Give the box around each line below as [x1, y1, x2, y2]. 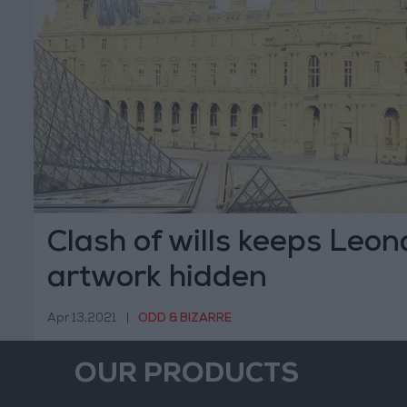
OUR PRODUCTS [74, 362, 299, 391]
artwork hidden [47, 264, 267, 295]
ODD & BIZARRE [138, 313, 232, 325]
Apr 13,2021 [47, 313, 116, 325]
